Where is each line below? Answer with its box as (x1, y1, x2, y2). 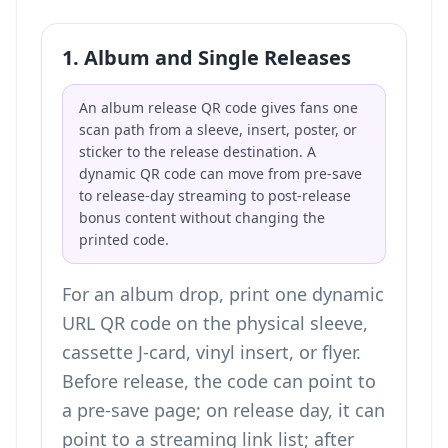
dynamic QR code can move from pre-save (79, 164, 362, 183)
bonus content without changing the (79, 208, 325, 227)
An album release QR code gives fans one (79, 98, 358, 117)
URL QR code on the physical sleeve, (62, 311, 368, 335)
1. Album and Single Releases (62, 44, 351, 71)
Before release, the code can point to (62, 369, 376, 393)
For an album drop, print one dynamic (62, 282, 384, 306)
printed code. (79, 230, 169, 249)
